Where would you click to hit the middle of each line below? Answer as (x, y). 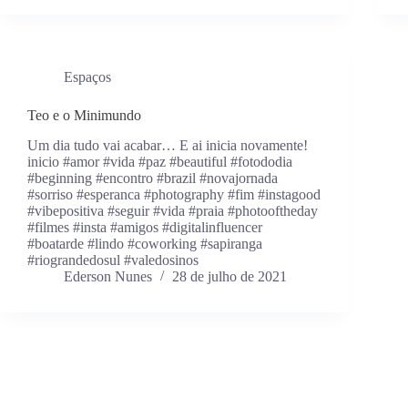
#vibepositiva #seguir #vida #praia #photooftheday (173, 211)
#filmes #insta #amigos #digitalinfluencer (145, 228)
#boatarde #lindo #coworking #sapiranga (145, 244)
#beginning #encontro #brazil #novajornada (153, 178)
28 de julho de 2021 (229, 277)
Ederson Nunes (108, 277)
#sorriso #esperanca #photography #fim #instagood (174, 195)
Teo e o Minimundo (84, 116)
